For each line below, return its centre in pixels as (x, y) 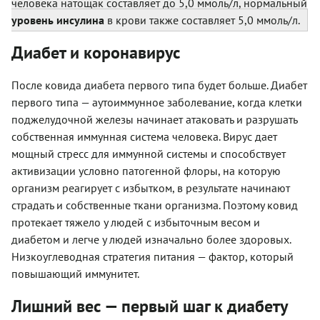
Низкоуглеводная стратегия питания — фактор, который (152, 257)
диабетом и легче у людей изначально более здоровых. (151, 240)
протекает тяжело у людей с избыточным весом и (136, 222)
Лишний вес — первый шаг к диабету (150, 306)
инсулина (80, 20)
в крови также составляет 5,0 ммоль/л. (202, 20)
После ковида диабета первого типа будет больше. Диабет (159, 85)
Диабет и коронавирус (96, 53)
